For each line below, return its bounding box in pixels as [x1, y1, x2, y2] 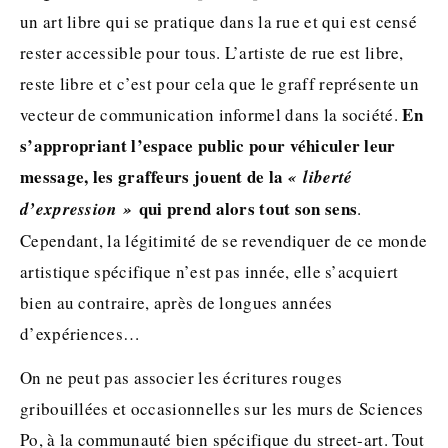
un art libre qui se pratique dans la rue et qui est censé [20, 9, 418, 33]
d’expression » [20, 196, 139, 221]
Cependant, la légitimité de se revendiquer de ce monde [20, 228, 428, 252]
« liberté [287, 164, 353, 189]
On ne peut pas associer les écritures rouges [20, 365, 343, 389]
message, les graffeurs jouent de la [20, 163, 288, 189]
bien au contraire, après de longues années [20, 290, 333, 314]
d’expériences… [20, 321, 141, 345]
